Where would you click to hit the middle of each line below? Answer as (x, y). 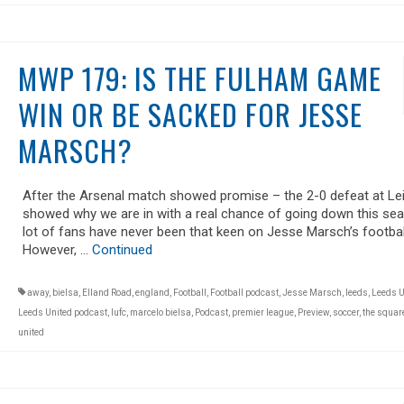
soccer (345, 313)
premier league (262, 313)
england (152, 293)
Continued (122, 250)
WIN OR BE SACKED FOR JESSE (190, 115)
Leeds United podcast (62, 313)
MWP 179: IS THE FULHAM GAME (199, 78)
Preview (313, 313)
